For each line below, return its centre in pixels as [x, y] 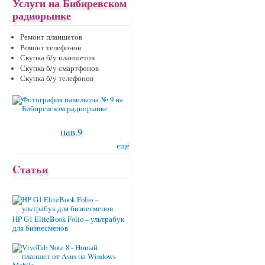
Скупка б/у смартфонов [59, 68]
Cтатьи [30, 169]
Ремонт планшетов [51, 37]
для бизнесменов [40, 228]
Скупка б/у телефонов [56, 79]
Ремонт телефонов [50, 47]
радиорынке [42, 16]
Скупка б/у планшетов [57, 58]
